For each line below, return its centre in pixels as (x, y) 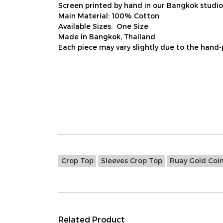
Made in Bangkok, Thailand (107, 37)
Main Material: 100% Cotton (109, 16)
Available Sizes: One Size (103, 26)
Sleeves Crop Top (131, 161)
